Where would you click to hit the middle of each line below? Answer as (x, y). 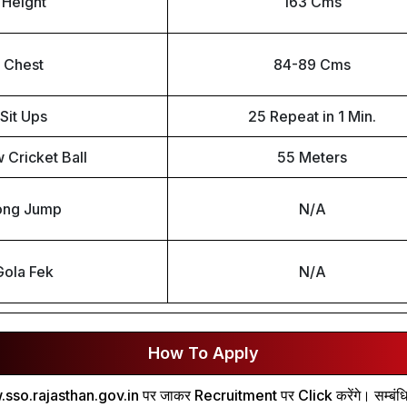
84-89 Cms (312, 65)
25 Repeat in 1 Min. (312, 116)
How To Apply (203, 353)
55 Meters (312, 157)
